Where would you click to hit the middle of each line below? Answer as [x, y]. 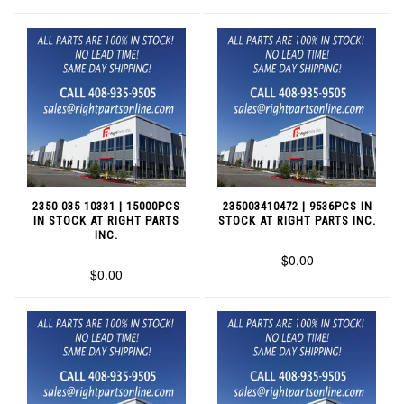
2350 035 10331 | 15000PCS [107, 206]
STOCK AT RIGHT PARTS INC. [298, 220]
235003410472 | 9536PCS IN [297, 206]
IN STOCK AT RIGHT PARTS [107, 220]
